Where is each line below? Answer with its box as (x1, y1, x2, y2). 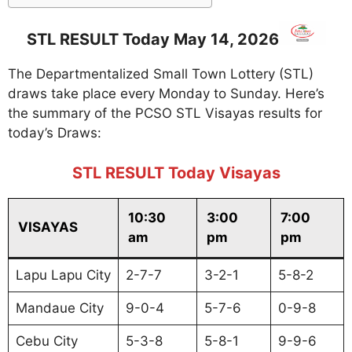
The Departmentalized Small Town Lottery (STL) (8, 66, 313, 82)
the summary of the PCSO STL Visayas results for (8, 105, 322, 122)
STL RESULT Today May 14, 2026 (26, 30, 279, 49)
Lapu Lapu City (15, 266, 111, 283)
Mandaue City (15, 299, 104, 316)
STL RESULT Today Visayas (71, 163, 280, 182)
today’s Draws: (8, 125, 101, 141)
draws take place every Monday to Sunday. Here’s (8, 86, 324, 102)
